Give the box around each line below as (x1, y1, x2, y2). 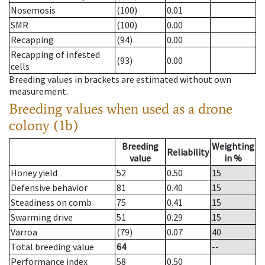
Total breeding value (11, 241, 94, 253)
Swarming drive (11, 211, 73, 224)
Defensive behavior (11, 182, 88, 194)
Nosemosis (11, 4, 56, 17)
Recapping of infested (11, 49, 100, 61)
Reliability (167, 146, 209, 159)
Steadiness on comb (11, 196, 92, 209)
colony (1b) (9, 117, 79, 134)
